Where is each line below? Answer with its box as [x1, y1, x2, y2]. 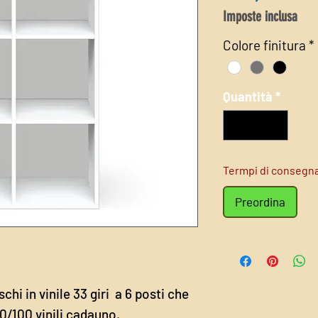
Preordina [235, 194, 285, 209]
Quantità [223, 89, 273, 105]
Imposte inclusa [223, 8, 297, 26]
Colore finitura [223, 37, 306, 54]
